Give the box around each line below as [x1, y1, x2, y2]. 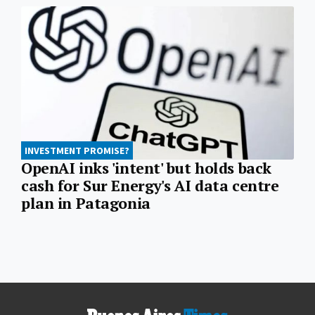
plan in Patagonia [21, 193, 150, 214]
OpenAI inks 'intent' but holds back [21, 158, 271, 179]
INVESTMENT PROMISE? [25, 144, 129, 157]
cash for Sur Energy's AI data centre [21, 176, 279, 196]
